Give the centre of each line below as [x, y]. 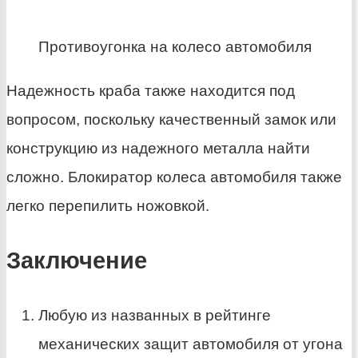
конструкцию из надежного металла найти [158, 148]
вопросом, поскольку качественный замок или [171, 119]
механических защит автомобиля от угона [191, 344]
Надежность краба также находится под [151, 90]
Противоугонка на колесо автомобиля [175, 46]
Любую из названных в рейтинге [155, 315]
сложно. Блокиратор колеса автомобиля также [174, 177]
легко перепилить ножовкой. [108, 205]
